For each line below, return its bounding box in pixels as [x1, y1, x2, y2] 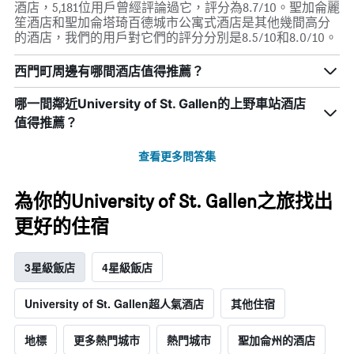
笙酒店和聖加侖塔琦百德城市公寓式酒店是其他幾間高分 [14, 15, 330, 31]
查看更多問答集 [138, 148, 216, 164]
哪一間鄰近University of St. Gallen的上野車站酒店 [14, 96, 306, 112]
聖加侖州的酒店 [238, 332, 315, 348]
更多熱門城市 [73, 332, 140, 348]
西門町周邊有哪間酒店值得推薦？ [14, 63, 204, 80]
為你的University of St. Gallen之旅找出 [14, 190, 333, 213]
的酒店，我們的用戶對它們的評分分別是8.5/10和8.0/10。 [14, 30, 337, 46]
